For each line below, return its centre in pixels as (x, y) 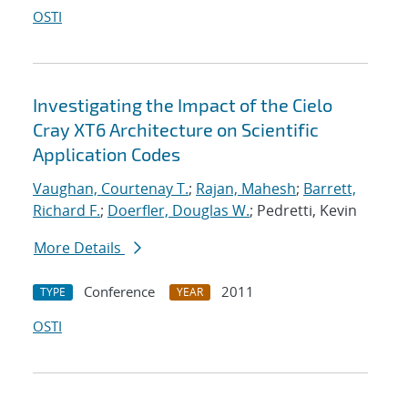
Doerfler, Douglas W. (178, 211)
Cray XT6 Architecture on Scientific (176, 130)
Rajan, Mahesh (246, 189)
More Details (79, 248)
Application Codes (107, 154)
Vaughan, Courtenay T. (111, 189)
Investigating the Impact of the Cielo (183, 105)
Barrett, (330, 189)
